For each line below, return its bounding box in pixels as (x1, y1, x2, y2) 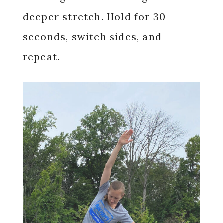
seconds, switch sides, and (22, 30, 162, 43)
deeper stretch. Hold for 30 (22, 10, 166, 23)
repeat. (22, 50, 63, 63)
